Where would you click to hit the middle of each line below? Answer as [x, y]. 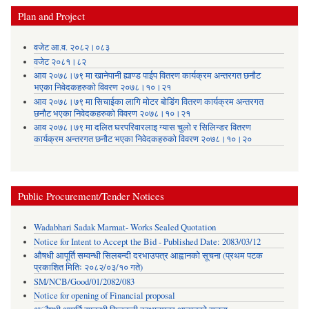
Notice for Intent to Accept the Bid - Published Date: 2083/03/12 [147, 241]
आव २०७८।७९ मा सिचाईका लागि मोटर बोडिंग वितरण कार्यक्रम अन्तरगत [148, 101]
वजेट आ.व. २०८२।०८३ [71, 48]
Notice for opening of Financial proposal [104, 296]
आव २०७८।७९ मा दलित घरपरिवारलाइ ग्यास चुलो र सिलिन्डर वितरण [142, 128]
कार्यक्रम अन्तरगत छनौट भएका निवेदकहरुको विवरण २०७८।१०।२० [142, 139]
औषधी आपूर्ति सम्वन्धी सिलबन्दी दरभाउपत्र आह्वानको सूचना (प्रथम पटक [148, 256]
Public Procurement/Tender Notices [91, 196]
